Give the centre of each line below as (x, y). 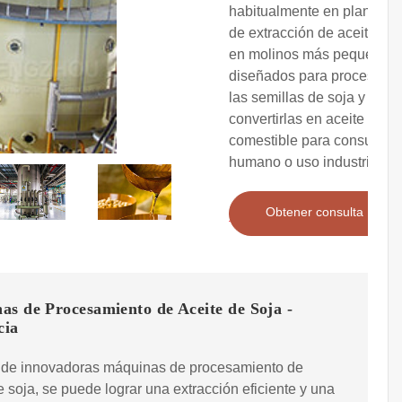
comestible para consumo (310, 141)
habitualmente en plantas (309, 12)
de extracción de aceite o (308, 33)
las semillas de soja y (297, 98)
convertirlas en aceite (297, 119)
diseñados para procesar (308, 76)
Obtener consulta (315, 212)
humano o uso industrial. (307, 162)
